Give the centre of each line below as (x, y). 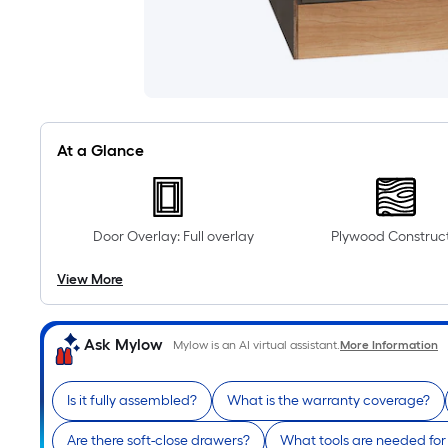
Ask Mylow (123, 344)
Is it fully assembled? (132, 400)
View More (90, 279)
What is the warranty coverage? (328, 400)
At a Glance (100, 150)
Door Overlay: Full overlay (173, 236)
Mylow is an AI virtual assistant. (256, 345)
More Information (389, 345)
